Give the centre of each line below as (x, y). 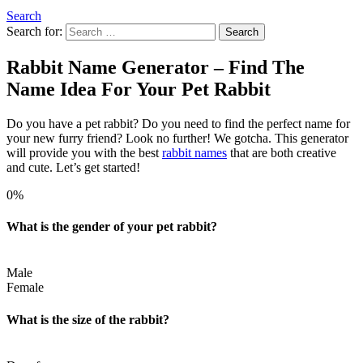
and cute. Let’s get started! (73, 167)
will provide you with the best (84, 152)
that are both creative (282, 152)
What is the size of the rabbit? (88, 319)
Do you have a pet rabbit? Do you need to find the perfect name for (178, 123)
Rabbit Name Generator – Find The (156, 67)
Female (25, 288)
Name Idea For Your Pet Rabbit (139, 89)
